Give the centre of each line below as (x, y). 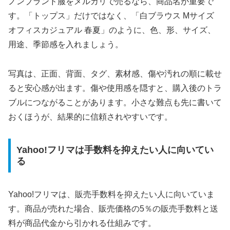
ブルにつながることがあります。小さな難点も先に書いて (115, 102)
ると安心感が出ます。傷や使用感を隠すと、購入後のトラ (115, 88)
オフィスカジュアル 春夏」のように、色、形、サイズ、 (112, 30)
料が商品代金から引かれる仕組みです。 (82, 223)
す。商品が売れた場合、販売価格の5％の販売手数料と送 (113, 209)
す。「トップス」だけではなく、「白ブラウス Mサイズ (111, 15)
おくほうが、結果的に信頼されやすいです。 (90, 117)
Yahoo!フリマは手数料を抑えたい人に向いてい (115, 150)
